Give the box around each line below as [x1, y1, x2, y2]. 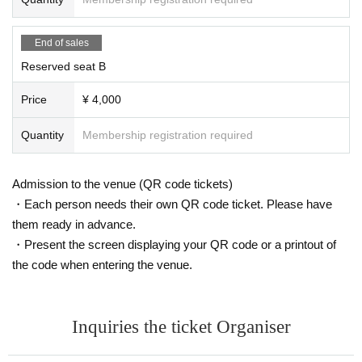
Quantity [21, 128, 64, 141]
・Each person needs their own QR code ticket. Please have [12, 196, 332, 211]
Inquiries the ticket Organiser [71, 316, 291, 337]
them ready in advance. [12, 217, 136, 231]
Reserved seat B [21, 59, 106, 73]
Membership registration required [82, 128, 253, 141]
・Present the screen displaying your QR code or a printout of [12, 237, 336, 251]
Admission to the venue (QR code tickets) [12, 176, 233, 191]
